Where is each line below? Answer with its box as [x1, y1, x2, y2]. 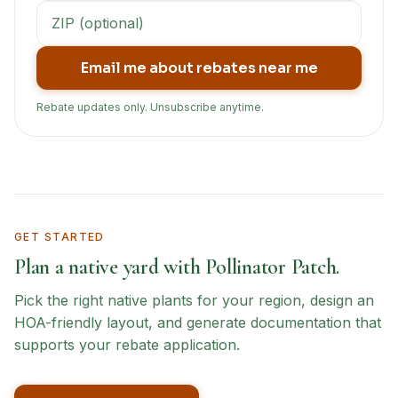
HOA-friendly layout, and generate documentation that [14, 314, 381, 331]
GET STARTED [14, 230, 105, 243]
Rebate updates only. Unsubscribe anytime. [36, 100, 264, 114]
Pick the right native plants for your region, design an [14, 291, 374, 309]
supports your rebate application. [14, 336, 240, 354]
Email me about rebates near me [80, 59, 318, 77]
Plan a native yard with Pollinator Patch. [14, 254, 340, 280]
